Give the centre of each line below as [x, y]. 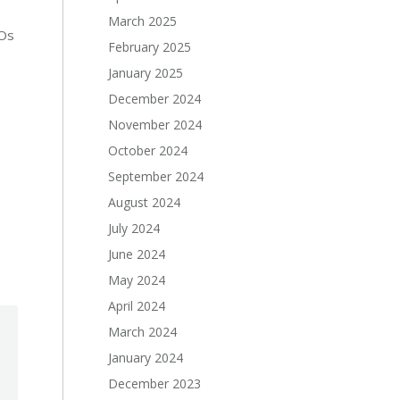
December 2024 [155, 99]
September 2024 [156, 176]
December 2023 [155, 383]
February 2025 [150, 47]
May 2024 [137, 280]
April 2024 [137, 306]
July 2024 [134, 228]
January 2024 [146, 358]
